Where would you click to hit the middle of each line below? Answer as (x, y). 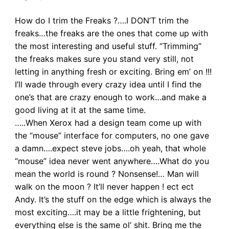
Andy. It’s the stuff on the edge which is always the (113, 200)
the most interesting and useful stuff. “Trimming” (108, 46)
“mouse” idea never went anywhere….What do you (112, 161)
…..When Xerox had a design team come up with (108, 123)
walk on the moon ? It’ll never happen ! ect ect (104, 187)
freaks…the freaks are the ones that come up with (111, 33)
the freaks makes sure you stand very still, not (104, 59)
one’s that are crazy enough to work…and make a (110, 97)
